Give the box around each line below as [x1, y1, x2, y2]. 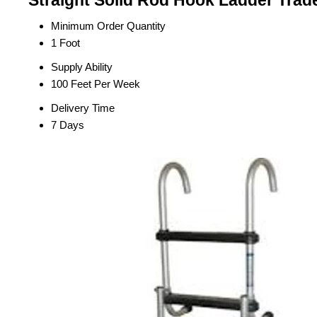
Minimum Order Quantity [51, 20, 166, 33]
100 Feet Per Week [51, 78, 140, 91]
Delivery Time [51, 102, 115, 115]
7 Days [51, 119, 84, 132]
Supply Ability [51, 61, 113, 74]
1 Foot [51, 37, 80, 50]
